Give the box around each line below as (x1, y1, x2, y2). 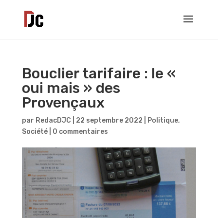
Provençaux (21, 94, 105, 111)
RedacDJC (35, 116, 71, 125)
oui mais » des (21, 79, 120, 97)
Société (21, 127, 48, 136)
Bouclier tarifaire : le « (21, 65, 176, 82)
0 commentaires (52, 127, 108, 136)
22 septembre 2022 (75, 116, 143, 125)
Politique (147, 116, 178, 125)
